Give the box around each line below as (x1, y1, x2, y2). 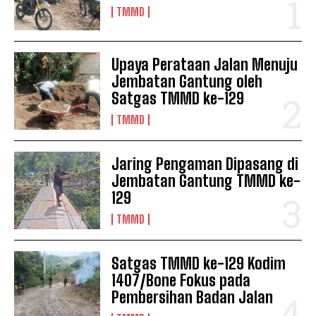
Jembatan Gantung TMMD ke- (111, 171, 301, 191)
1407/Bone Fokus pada (111, 271, 251, 291)
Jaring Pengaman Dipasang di (111, 154, 299, 174)
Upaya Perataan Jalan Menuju (111, 55, 298, 75)
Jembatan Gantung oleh (111, 72, 263, 92)
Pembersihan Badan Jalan (111, 288, 274, 308)
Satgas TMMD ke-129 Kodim (111, 254, 286, 274)
